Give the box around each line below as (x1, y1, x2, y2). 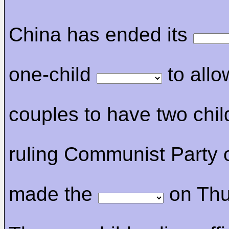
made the (9, 183, 98, 205)
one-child (9, 63, 97, 85)
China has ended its (9, 24, 193, 45)
